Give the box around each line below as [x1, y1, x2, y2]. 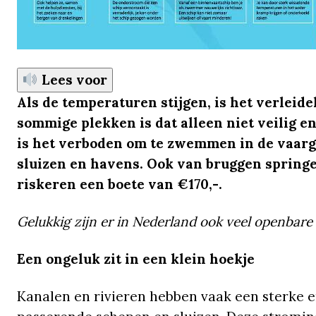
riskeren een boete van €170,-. [17, 176, 222, 193]
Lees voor [37, 71, 107, 89]
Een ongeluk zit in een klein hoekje [17, 250, 255, 268]
